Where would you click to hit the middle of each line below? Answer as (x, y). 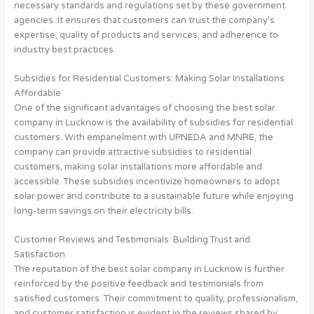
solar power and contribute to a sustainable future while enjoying (153, 196)
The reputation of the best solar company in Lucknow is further (149, 269)
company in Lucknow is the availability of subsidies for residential (153, 122)
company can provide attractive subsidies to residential (132, 152)
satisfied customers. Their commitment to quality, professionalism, (156, 299)
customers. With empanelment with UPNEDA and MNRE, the (143, 137)
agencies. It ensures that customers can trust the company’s (144, 20)
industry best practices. (64, 49)
